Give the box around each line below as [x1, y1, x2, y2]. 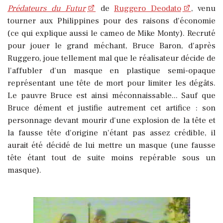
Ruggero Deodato [114, 2, 181, 14]
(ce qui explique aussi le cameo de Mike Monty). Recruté [7, 27, 216, 39]
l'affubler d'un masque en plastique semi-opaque [7, 65, 216, 76]
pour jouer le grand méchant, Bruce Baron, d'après [7, 40, 216, 51]
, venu [191, 2, 216, 14]
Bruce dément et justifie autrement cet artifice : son [7, 102, 216, 113]
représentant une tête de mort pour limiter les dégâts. [7, 77, 216, 89]
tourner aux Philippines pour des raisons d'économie [7, 15, 216, 26]
